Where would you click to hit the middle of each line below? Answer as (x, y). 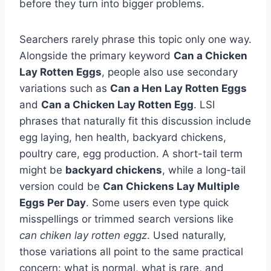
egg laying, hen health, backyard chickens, (123, 137)
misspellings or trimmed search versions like (126, 219)
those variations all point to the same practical (131, 251)
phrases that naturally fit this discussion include (135, 121)
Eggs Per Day (53, 202)
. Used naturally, (187, 235)
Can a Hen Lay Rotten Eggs (178, 88)
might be (42, 170)
